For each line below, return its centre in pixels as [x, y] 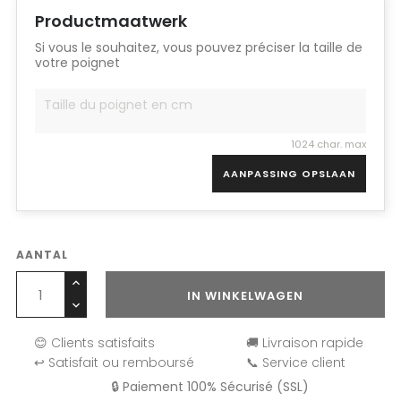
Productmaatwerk [111, 21]
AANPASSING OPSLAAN [289, 174]
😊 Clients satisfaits [94, 343]
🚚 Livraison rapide [305, 343]
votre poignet [77, 63]
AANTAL [42, 255]
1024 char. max [328, 144]
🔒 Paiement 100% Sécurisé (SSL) [209, 387]
